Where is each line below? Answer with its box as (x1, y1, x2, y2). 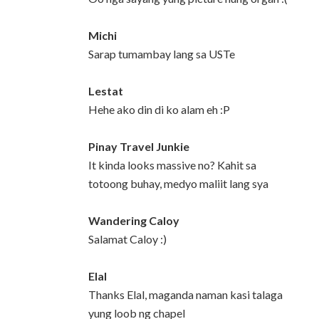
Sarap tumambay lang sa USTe (88, 47, 235, 61)
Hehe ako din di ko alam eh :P (88, 103, 230, 117)
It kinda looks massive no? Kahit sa (88, 158, 256, 172)
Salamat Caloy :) (88, 232, 167, 246)
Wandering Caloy (88, 214, 179, 228)
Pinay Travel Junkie (88, 140, 189, 154)
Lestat (88, 84, 123, 98)
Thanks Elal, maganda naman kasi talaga (88, 288, 283, 302)
